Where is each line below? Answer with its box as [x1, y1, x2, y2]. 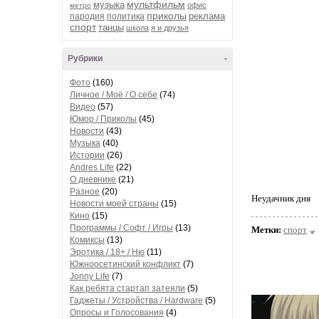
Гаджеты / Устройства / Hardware [70, 296, 203, 305]
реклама [189, 11, 225, 21]
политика [107, 11, 145, 21]
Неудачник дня [251, 193, 310, 204]
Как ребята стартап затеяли [70, 283, 185, 293]
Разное [70, 187, 100, 197]
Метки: [251, 224, 281, 235]
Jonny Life [70, 271, 110, 281]
